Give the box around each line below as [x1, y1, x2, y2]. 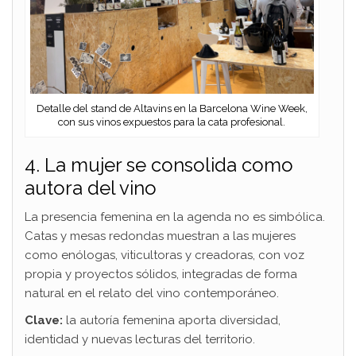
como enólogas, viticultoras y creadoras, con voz [25, 248, 304, 263]
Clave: [25, 313, 63, 328]
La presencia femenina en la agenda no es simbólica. [25, 210, 325, 225]
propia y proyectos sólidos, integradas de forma [25, 267, 297, 282]
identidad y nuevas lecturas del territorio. [25, 332, 255, 347]
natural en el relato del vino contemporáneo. [25, 286, 279, 301]
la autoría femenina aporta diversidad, [63, 313, 281, 328]
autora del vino [25, 176, 157, 200]
